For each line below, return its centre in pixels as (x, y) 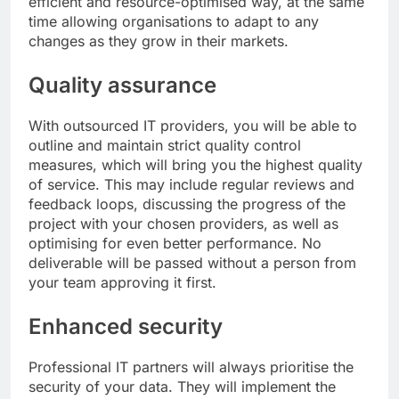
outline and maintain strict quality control (165, 145)
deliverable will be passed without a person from (192, 262)
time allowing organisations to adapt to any (174, 21)
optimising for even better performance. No (175, 243)
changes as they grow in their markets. (161, 41)
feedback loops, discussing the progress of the (187, 204)
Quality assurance (122, 85)
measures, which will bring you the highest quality (195, 164)
